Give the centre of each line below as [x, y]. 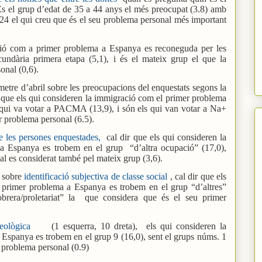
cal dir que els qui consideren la [164, 137]
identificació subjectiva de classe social [96, 176]
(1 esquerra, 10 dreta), [95, 226]
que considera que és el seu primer [156, 197]
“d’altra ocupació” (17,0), [178, 147]
